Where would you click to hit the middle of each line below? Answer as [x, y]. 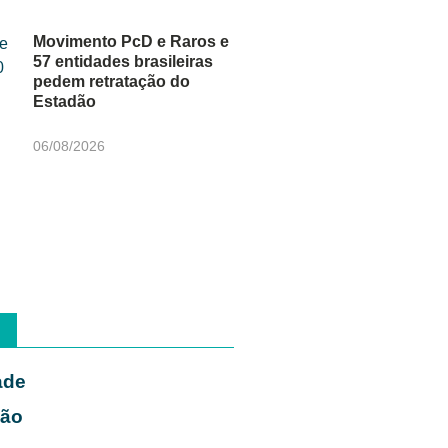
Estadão [65, 102]
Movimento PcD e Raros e [131, 42]
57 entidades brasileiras [123, 62]
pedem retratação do [112, 82]
